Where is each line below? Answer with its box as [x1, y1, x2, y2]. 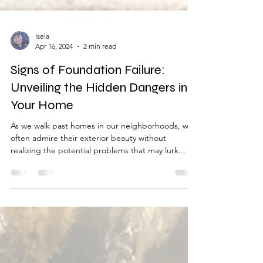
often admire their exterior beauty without [11, 163, 166, 174]
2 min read [83, 72, 116, 81]
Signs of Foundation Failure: [11, 93, 165, 108]
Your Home [11, 128, 73, 143]
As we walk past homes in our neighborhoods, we [11, 151, 193, 161]
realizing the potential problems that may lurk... [11, 176, 186, 186]
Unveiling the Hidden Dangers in [11, 110, 187, 126]
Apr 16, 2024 [35, 72, 73, 81]
